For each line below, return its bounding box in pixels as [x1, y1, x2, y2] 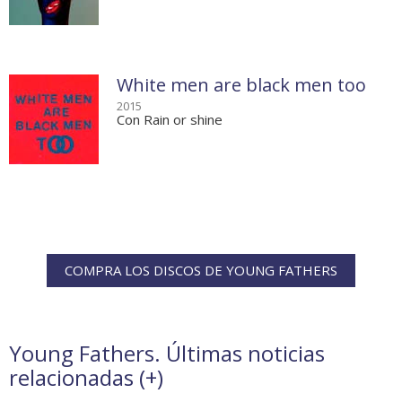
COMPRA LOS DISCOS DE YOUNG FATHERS [65, 261, 337, 280]
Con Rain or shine [117, 110, 223, 129]
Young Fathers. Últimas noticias [9, 338, 325, 369]
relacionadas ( [9, 363, 145, 393]
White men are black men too [117, 73, 366, 98]
